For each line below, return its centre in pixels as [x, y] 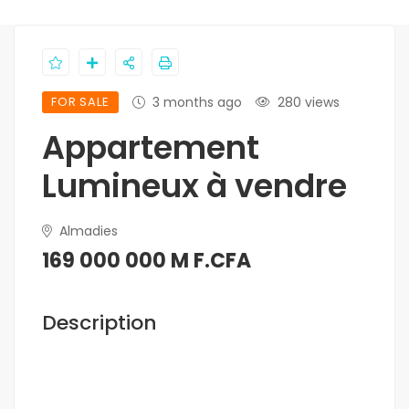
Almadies [87, 231]
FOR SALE [80, 102]
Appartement [151, 148]
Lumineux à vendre [194, 186]
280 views [308, 103]
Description [100, 323]
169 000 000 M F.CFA [147, 261]
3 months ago [197, 103]
